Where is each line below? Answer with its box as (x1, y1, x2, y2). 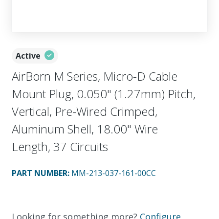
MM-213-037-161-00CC (71, 167, 156, 178)
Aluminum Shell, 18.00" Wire (12, 120, 158, 137)
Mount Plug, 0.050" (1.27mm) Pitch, (12, 85, 196, 102)
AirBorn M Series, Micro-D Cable (12, 67, 177, 84)
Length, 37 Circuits (12, 138, 108, 154)
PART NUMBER (12, 167, 67, 178)
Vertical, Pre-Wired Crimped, (12, 103, 157, 119)
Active (16, 50, 41, 61)
